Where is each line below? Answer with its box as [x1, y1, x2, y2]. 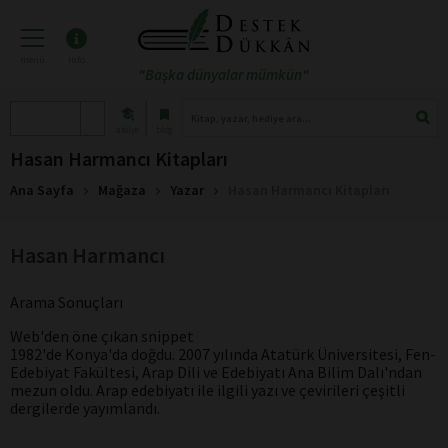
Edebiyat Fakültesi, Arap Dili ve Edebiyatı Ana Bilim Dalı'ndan [10, 362, 422, 382]
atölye [115, 123, 139, 135]
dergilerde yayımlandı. [10, 398, 160, 418]
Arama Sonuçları [10, 292, 123, 312]
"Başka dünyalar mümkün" [138, 65, 310, 84]
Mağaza [98, 181, 146, 199]
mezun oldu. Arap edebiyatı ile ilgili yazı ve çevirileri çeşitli [10, 380, 405, 400]
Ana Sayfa [10, 181, 74, 199]
